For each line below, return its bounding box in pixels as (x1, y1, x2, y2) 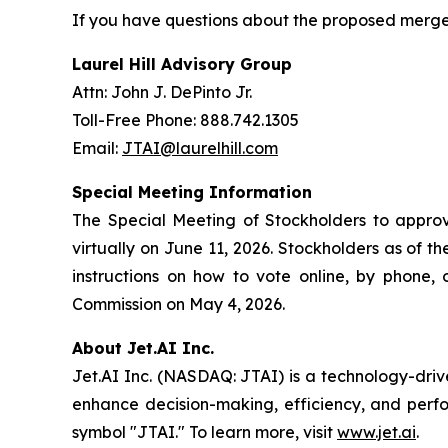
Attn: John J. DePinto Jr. (72, 82, 252, 102)
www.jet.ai (337, 422, 416, 442)
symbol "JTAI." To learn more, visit (72, 422, 337, 442)
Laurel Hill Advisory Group (72, 54, 292, 74)
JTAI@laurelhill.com (122, 138, 278, 158)
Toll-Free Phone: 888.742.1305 (72, 110, 299, 130)
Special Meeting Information (72, 182, 312, 202)
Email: (72, 138, 122, 158)
